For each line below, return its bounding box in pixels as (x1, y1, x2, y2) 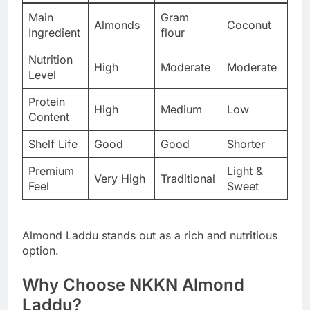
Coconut (227, 17, 271, 32)
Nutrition (28, 52, 73, 66)
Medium (161, 102, 202, 116)
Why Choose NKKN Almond (22, 274, 244, 295)
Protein (28, 94, 65, 109)
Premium (28, 163, 74, 178)
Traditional (161, 171, 215, 185)
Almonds (94, 17, 140, 32)
